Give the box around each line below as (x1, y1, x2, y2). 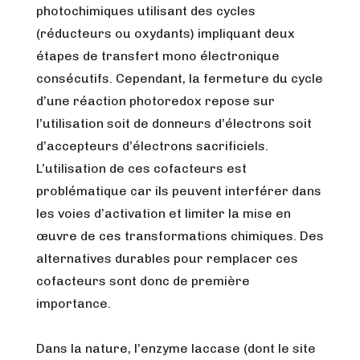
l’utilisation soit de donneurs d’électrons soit (36, 116, 312, 131)
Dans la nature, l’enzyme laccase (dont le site (36, 341, 316, 356)
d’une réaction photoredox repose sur (36, 93, 275, 108)
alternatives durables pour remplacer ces (36, 251, 298, 266)
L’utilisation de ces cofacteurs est (36, 161, 247, 176)
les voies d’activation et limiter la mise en (36, 206, 291, 221)
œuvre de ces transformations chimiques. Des (36, 228, 324, 243)
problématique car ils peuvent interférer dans (36, 183, 321, 198)
